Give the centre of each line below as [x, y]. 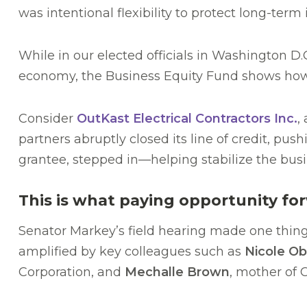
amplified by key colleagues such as [132, 252]
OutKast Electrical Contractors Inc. [187, 119]
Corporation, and [72, 272]
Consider [48, 119]
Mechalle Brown [177, 272]
